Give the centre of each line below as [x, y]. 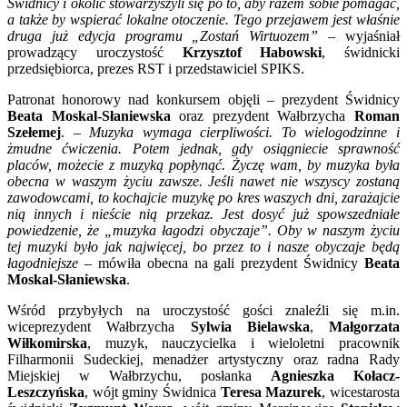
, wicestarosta [361, 392]
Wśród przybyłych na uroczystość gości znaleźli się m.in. [203, 310]
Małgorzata [364, 326]
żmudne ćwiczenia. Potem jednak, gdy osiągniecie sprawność [203, 148]
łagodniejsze [43, 263]
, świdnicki [361, 52]
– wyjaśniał [359, 35]
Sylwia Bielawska [250, 326]
